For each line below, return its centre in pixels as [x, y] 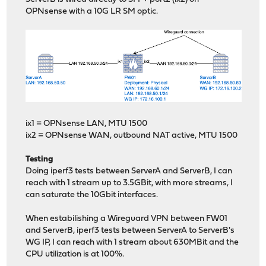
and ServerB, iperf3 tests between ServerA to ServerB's [130, 231]
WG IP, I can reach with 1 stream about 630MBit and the [132, 243]
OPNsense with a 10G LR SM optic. [92, 12]
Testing [39, 160]
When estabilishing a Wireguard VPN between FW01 [127, 219]
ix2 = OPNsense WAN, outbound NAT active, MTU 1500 [132, 136]
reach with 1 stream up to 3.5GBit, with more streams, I [129, 183]
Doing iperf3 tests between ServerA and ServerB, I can [129, 172]
